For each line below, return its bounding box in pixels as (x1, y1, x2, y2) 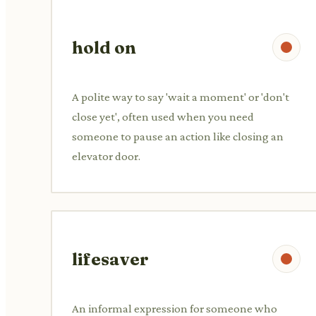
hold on (72, 37, 136, 58)
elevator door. (72, 149, 140, 163)
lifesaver (72, 248, 149, 269)
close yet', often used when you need (72, 109, 254, 123)
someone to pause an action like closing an (72, 129, 284, 143)
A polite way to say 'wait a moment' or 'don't (72, 90, 289, 104)
